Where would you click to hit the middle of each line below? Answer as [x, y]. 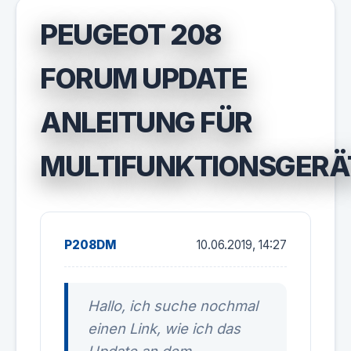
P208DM [90, 245]
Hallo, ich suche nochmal [173, 306]
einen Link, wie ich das [164, 328]
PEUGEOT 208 [131, 34]
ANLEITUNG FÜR [146, 122]
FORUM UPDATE [143, 78]
